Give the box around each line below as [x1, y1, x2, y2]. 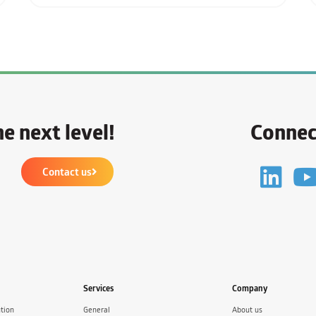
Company [232, 281, 268, 295]
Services [83, 281, 114, 295]
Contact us [42, 163, 92, 180]
